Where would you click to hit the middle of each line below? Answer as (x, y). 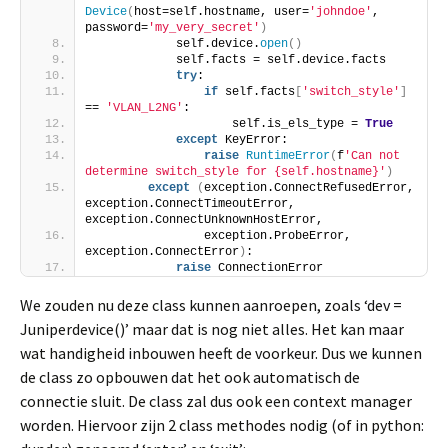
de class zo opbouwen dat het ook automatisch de (190, 377)
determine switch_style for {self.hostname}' (235, 172)
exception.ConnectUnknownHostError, (204, 220)
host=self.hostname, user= (221, 12)
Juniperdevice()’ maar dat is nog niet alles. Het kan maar (212, 329)
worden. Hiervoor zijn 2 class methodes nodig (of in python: (222, 425)
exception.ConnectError (162, 252)
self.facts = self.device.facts (239, 60)
